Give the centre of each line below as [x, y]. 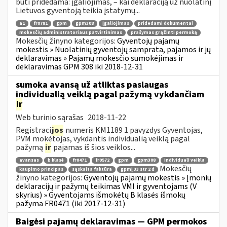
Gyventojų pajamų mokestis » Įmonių [147, 178]
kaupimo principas [41, 169]
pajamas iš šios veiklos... [93, 147]
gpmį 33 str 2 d [138, 169]
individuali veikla [184, 161]
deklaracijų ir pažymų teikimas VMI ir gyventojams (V [106, 186]
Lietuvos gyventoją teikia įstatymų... [78, 10]
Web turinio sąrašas [50, 117]
